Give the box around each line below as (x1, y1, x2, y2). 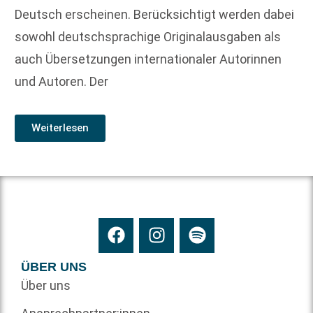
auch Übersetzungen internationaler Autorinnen (15, 52, 282, 67)
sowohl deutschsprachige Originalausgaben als (15, 29, 281, 45)
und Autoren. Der (15, 74, 108, 89)
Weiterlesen (31, 121, 89, 134)
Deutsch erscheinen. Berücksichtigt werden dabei (15, 7, 294, 22)
